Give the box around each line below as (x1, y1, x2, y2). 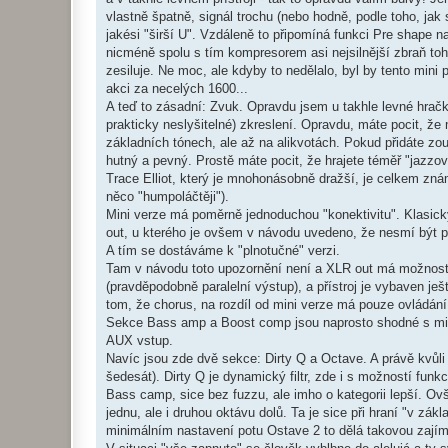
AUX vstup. (106, 333, 173, 349)
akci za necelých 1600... (106, 81, 248, 97)
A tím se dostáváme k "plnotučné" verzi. (106, 243, 340, 259)
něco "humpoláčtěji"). (106, 189, 229, 205)
